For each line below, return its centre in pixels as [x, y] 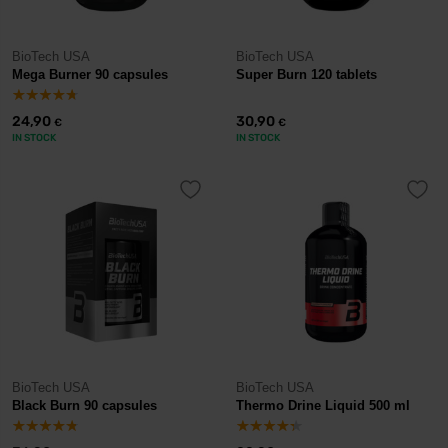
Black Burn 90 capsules [84, 405]
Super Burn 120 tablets [306, 74]
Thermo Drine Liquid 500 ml [323, 405]
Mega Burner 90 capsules [90, 74]
